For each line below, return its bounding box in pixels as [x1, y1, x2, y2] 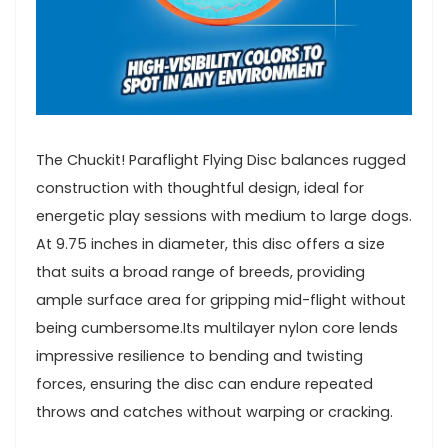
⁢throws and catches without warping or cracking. [36, 401, 393, 422]
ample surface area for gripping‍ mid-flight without [36, 289, 406, 310]
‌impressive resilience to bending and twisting [36, 345, 363, 366]
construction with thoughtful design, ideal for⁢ [36, 177, 364, 198]
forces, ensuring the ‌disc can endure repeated [36, 373, 373, 394]
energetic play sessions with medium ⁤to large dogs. [36, 205, 412, 226]
